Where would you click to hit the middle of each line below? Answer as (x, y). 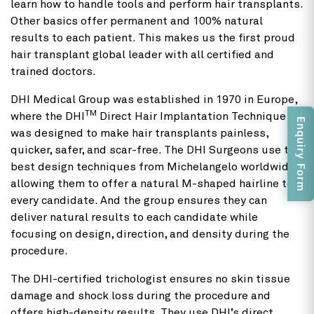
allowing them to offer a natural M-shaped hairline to (152, 183)
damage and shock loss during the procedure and (141, 295)
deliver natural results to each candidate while (134, 217)
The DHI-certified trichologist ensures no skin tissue (150, 279)
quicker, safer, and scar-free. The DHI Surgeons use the (156, 150)
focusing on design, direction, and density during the (150, 234)
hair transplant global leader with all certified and (142, 54)
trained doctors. (53, 71)
